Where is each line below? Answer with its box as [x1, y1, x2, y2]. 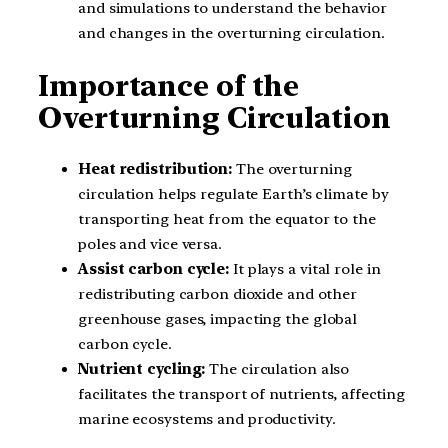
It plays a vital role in [229, 260, 381, 279]
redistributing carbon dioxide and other [78, 285, 358, 304]
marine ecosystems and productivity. [78, 410, 336, 429]
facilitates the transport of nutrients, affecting [78, 385, 406, 404]
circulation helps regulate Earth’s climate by [78, 185, 389, 204]
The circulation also [205, 360, 350, 379]
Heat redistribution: [78, 160, 232, 179]
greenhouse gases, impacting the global [78, 310, 358, 329]
